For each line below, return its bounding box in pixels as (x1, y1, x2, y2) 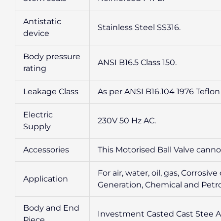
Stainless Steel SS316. (98, 22, 181, 32)
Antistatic (23, 16, 61, 26)
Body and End (23, 203, 79, 213)
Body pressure (23, 51, 80, 61)
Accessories (23, 145, 69, 154)
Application (23, 174, 68, 184)
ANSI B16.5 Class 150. (98, 57, 177, 67)
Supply (23, 121, 51, 131)
